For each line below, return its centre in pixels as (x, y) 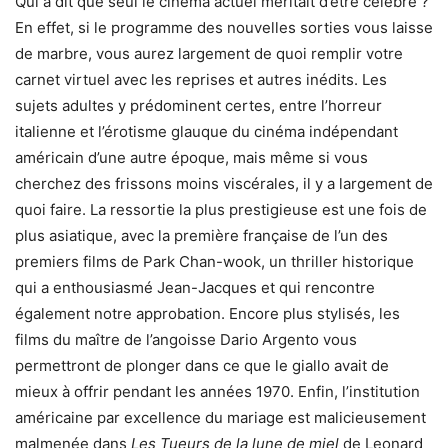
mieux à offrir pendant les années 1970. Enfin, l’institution (217, 392)
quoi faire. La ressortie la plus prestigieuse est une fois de (221, 210)
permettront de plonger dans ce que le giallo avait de (202, 366)
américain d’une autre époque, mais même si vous (191, 158)
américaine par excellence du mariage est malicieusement (220, 418)
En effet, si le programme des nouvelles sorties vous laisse (224, 28)
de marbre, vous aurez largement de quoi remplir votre (209, 54)
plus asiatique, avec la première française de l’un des (201, 236)
